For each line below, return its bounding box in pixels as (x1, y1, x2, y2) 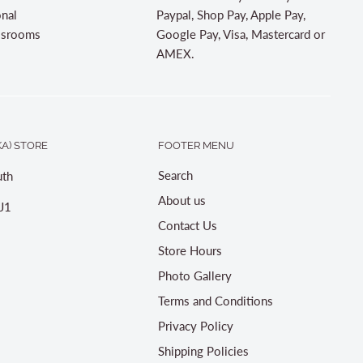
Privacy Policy (157, 318, 233, 333)
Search (157, 167, 193, 182)
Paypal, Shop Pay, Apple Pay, (156, 7, 305, 23)
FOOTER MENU (157, 139, 234, 152)
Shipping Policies (157, 343, 249, 358)
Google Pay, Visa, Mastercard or (156, 27, 325, 42)
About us (157, 192, 206, 207)
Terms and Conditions (157, 293, 273, 308)
